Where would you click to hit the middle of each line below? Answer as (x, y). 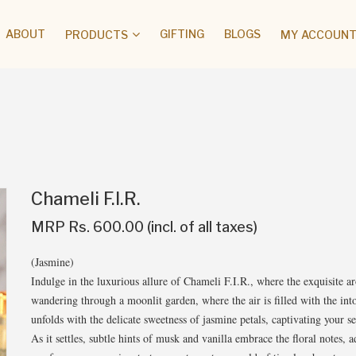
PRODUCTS (97, 34)
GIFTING (182, 33)
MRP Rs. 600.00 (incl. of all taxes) (144, 227)
